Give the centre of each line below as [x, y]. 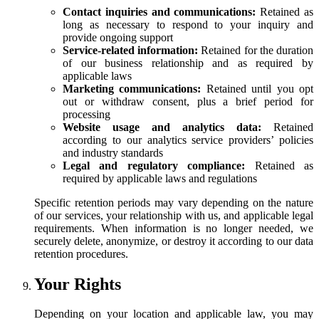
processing [87, 114]
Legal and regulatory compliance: [154, 165]
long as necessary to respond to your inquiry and [188, 24]
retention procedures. [81, 253]
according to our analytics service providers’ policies [188, 140]
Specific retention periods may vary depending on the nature [174, 202]
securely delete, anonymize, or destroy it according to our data [174, 241]
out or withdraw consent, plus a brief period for [188, 101]
